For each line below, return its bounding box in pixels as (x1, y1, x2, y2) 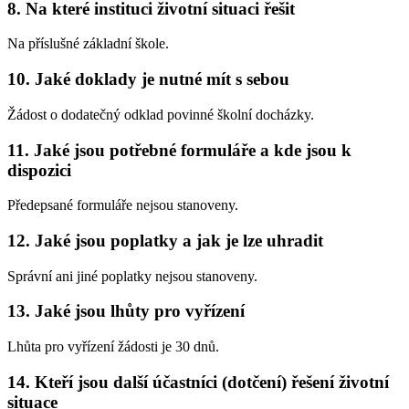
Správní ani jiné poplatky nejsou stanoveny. (7, 267, 257, 284)
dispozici (7, 160, 71, 180)
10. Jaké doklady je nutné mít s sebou (7, 69, 289, 89)
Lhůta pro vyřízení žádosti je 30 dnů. (7, 339, 219, 355)
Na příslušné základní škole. (7, 36, 169, 52)
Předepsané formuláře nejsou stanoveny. (7, 197, 238, 214)
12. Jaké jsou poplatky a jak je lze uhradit (7, 230, 323, 250)
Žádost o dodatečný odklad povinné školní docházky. (7, 106, 314, 122)
